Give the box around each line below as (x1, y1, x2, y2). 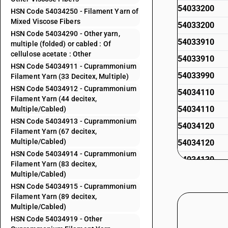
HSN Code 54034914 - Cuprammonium (11, 150, 136, 158)
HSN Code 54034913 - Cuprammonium (11, 117, 136, 125)
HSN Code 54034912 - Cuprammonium (11, 84, 136, 93)
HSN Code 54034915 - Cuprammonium (11, 182, 136, 190)
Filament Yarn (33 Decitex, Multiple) (11, 72, 129, 80)
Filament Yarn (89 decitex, (11, 192, 97, 201)
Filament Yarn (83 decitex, (11, 160, 97, 168)
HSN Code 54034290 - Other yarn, (11, 30, 120, 38)
